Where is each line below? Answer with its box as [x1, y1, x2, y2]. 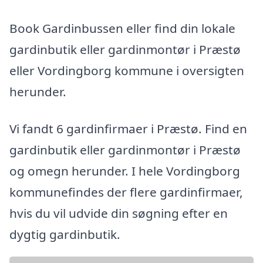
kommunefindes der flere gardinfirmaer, [9, 184, 243, 201]
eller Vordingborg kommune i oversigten [9, 62, 244, 79]
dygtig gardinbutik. [9, 226, 120, 243]
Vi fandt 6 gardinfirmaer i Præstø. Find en [9, 120, 247, 137]
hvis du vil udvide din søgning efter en [9, 205, 228, 222]
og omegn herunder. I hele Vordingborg [9, 163, 240, 180]
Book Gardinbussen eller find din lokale [9, 19, 235, 36]
